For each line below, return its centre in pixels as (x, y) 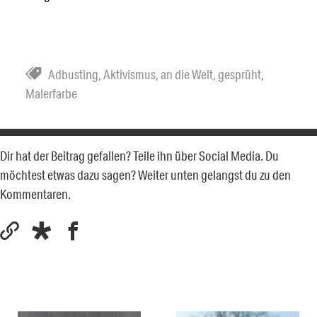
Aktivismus (129, 74)
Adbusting (73, 74)
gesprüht (240, 74)
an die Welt (187, 74)
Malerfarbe (51, 93)
